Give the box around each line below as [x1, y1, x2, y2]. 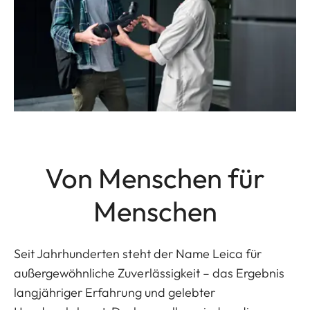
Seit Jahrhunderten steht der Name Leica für [14, 246, 262, 262]
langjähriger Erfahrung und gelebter [14, 284, 215, 300]
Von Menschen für [45, 161, 265, 195]
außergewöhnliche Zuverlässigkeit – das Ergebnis [14, 265, 285, 281]
